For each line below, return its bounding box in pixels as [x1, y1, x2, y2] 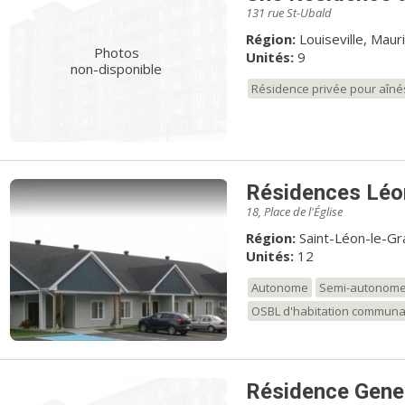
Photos [93, 43, 139, 62]
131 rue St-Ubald [245, 4, 332, 21]
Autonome [250, 278, 308, 296]
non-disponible [71, 60, 163, 79]
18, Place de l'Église [245, 202, 343, 220]
